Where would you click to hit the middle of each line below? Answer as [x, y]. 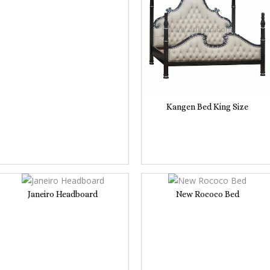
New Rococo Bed [207, 194]
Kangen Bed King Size [207, 106]
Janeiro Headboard [63, 194]
